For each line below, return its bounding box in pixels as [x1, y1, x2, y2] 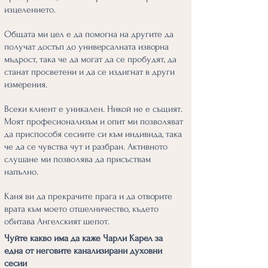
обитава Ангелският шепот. [4, 216, 109, 227]
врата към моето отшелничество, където [4, 203, 159, 214]
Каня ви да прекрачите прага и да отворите [4, 191, 172, 202]
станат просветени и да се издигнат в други [4, 66, 175, 77]
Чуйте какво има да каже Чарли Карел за [4, 233, 163, 243]
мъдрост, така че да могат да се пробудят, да [4, 54, 176, 65]
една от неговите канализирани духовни [4, 245, 162, 256]
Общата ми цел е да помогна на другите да [4, 29, 173, 39]
